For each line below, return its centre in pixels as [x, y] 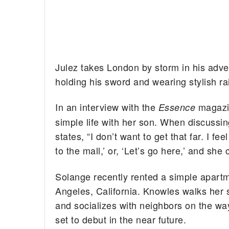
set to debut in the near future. [121, 219]
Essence [178, 107]
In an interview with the [107, 107]
